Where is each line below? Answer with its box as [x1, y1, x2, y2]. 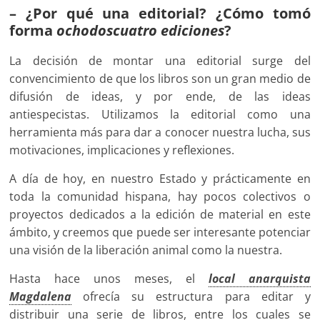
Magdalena [9, 289, 72, 305]
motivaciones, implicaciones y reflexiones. [9, 142, 235, 159]
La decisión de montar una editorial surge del [9, 53, 311, 69]
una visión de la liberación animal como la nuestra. [9, 242, 283, 259]
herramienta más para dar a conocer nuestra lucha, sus [9, 124, 311, 141]
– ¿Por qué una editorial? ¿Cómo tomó [9, 4, 311, 24]
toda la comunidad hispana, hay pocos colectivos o [9, 189, 311, 205]
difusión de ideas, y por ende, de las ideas [9, 89, 311, 105]
